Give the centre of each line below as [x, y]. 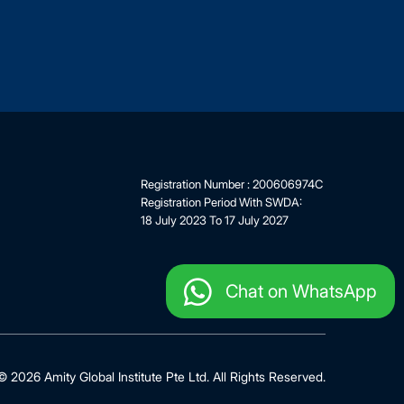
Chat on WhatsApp [301, 291]
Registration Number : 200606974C [232, 184]
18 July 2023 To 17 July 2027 [215, 220]
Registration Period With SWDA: [221, 202]
